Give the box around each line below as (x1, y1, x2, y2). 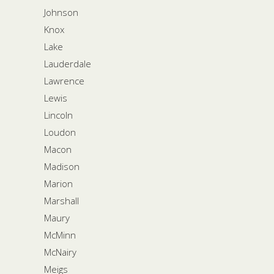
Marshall (44, 194, 79, 207)
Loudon (44, 125, 76, 138)
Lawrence (44, 74, 84, 87)
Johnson (44, 6, 78, 18)
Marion (44, 177, 73, 190)
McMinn (44, 228, 76, 241)
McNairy (44, 245, 76, 258)
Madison (44, 160, 80, 172)
